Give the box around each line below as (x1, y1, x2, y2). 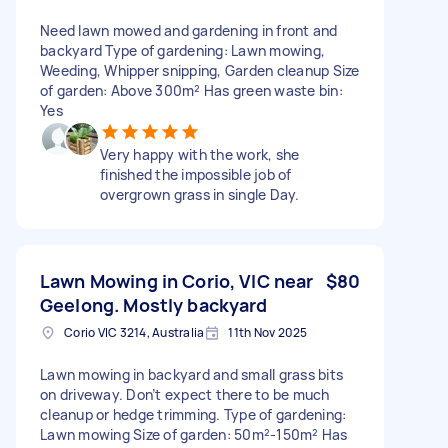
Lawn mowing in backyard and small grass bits (40, 364, 343, 384)
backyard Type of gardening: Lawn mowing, (40, 40, 325, 60)
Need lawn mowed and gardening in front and (40, 20, 338, 40)
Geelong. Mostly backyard (40, 292, 268, 317)
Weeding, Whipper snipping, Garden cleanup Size (40, 60, 360, 80)
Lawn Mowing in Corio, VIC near (40, 268, 314, 293)
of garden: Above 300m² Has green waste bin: (40, 80, 343, 100)
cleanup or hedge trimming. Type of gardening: (40, 404, 347, 424)
